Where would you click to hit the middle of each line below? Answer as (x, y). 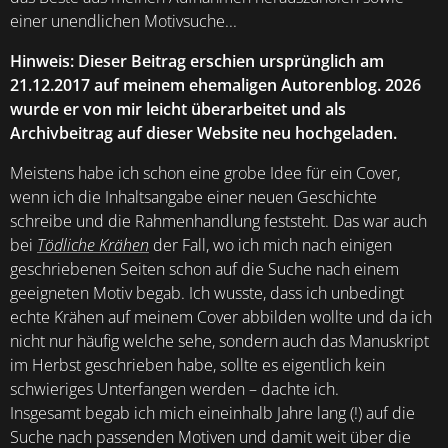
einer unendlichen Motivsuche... (123, 21)
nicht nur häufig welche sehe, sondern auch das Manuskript (219, 341)
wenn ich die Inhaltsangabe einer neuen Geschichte (193, 197)
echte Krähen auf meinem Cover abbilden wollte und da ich (221, 317)
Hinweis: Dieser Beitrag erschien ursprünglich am (197, 61)
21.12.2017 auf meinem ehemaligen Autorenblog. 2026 (215, 85)
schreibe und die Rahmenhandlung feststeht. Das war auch (218, 221)
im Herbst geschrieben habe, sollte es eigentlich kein (197, 365)
